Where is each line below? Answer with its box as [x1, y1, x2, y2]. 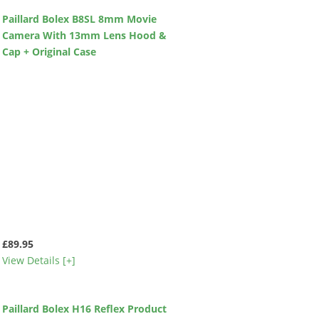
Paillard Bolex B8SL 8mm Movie [1, 12, 157, 26]
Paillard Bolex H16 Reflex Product [1, 301, 167, 315]
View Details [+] [1, 253, 75, 268]
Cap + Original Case [1, 45, 96, 59]
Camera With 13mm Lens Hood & [1, 28, 167, 43]
